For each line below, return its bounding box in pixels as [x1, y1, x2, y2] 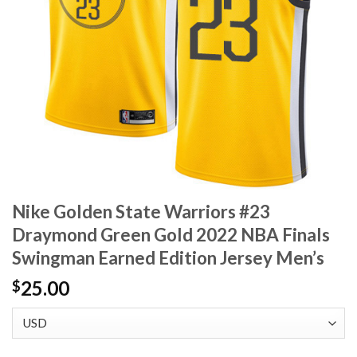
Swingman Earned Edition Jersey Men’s [12, 247, 324, 269]
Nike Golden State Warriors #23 [12, 201, 270, 223]
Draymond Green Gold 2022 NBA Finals [12, 224, 330, 246]
